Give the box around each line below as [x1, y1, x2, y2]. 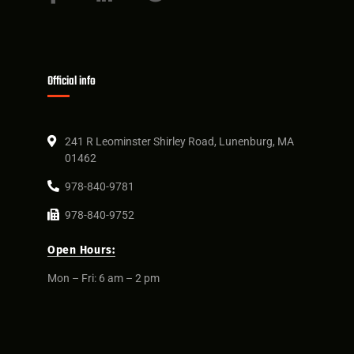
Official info [47, 72, 96, 92]
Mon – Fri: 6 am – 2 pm [47, 272, 160, 285]
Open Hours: [47, 243, 115, 258]
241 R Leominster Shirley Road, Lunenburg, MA [65, 135, 294, 149]
